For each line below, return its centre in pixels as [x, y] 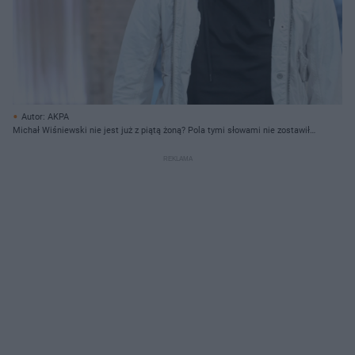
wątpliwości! [37, 143]
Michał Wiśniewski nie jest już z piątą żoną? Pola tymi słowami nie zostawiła [164, 130]
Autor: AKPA [45, 116]
